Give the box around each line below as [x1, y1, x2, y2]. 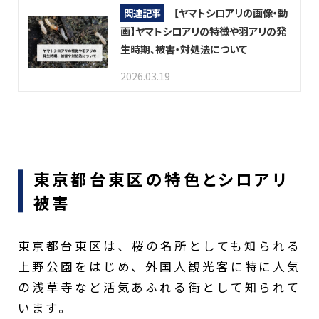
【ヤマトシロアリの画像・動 [173, 4, 288, 20]
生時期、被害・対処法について [120, 41, 247, 56]
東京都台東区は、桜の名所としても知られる [18, 236, 301, 254]
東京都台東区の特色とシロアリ [33, 167, 288, 191]
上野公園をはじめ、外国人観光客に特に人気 [18, 257, 301, 275]
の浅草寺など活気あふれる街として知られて [18, 278, 301, 296]
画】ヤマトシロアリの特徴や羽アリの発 [120, 23, 286, 38]
